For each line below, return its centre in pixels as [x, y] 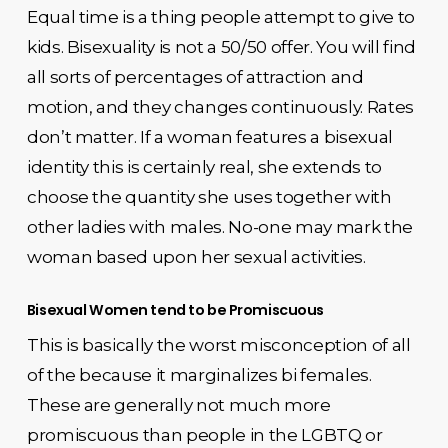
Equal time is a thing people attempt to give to [220, 17]
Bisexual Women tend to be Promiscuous [175, 309]
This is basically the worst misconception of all [218, 344]
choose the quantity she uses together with [209, 197]
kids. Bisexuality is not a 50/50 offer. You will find [221, 47]
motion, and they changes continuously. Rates [220, 107]
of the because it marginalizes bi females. [199, 374]
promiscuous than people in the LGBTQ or [204, 434]
